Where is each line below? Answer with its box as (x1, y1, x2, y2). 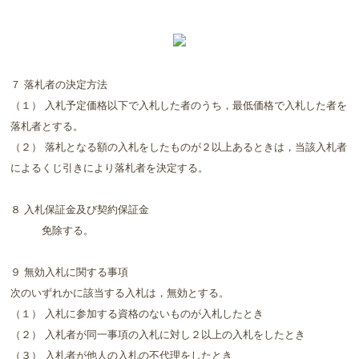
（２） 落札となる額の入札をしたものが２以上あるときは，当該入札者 (10, 138, 348, 154)
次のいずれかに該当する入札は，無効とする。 (10, 284, 230, 300)
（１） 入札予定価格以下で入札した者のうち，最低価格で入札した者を (10, 96, 348, 112)
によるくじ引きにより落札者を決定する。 (10, 159, 209, 175)
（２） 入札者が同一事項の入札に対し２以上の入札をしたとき (10, 325, 306, 341)
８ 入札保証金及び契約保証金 (10, 200, 150, 216)
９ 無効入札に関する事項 (10, 263, 129, 279)
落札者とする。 (10, 117, 84, 133)
